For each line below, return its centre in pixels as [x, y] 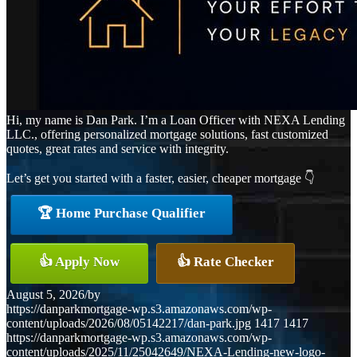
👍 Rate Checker [226, 262]
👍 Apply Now [79, 262]
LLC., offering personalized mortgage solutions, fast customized [167, 135]
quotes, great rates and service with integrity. [118, 149]
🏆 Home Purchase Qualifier [122, 214]
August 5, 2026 [45, 295]
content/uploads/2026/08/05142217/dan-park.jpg [129, 324]
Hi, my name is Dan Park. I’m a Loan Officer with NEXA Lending [176, 120]
